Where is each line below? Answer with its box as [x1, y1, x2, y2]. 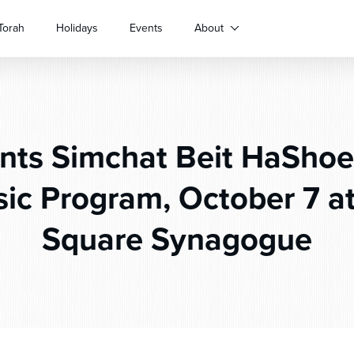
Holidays [56, 20, 98, 36]
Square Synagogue [42, 216, 312, 262]
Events [130, 20, 163, 36]
